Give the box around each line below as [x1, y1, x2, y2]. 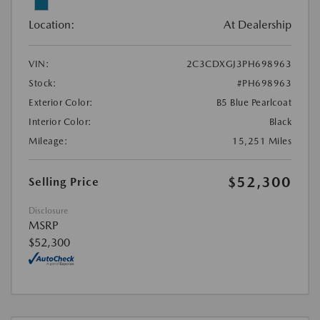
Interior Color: [29, 116, 92, 127]
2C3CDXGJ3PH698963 [186, 58, 291, 69]
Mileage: [29, 135, 68, 146]
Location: [29, 17, 75, 31]
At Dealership [224, 17, 291, 31]
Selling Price [29, 174, 99, 189]
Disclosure [29, 205, 68, 216]
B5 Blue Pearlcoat [216, 96, 291, 108]
